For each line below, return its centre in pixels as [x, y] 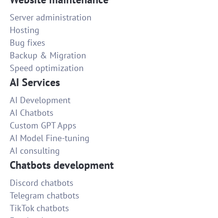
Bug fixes [27, 43]
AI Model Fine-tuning [50, 138]
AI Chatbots [32, 113]
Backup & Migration [48, 55]
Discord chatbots [42, 183]
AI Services [35, 82]
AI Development [40, 100]
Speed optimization [47, 68]
